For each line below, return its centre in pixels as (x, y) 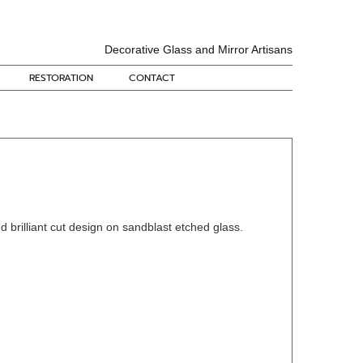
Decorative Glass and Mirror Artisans (199, 49)
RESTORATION (61, 78)
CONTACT (152, 78)
